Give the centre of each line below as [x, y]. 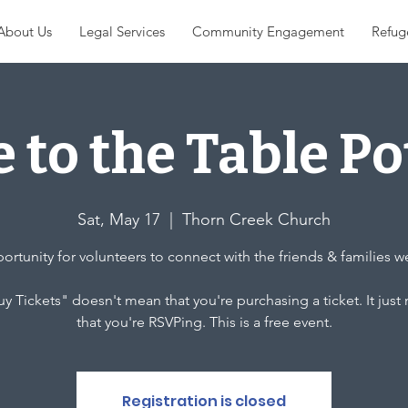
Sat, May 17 [119, 219]
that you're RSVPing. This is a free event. [204, 322]
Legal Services [122, 31]
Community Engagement [268, 31]
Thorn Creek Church [256, 219]
